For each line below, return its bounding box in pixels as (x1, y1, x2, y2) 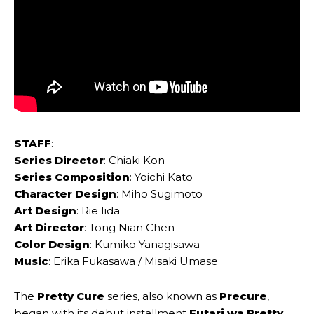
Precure (219, 289, 267, 303)
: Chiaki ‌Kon (104, 153, 165, 167)
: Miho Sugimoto (116, 186, 203, 200)
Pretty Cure (37, 289, 104, 303)
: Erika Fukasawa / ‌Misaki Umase (48, 254, 218, 268)
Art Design (14, 203, 76, 217)
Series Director (14, 153, 104, 167)
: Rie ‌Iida (76, 203, 120, 217)
